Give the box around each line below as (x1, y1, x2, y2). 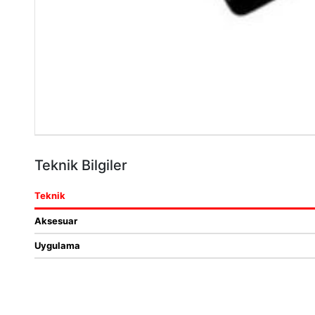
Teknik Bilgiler (34, 157, 127, 174)
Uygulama (34, 240, 80, 251)
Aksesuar (34, 215, 77, 226)
